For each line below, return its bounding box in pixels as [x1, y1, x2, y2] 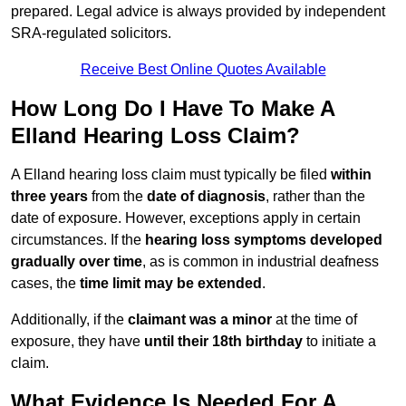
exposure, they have [11, 333, 144, 350]
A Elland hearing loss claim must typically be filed [11, 167, 331, 183]
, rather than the [266, 188, 365, 205]
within [331, 167, 372, 183]
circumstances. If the [11, 232, 145, 248]
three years [11, 188, 88, 205]
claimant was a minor [128, 312, 272, 328]
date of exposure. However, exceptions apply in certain [11, 210, 361, 227]
